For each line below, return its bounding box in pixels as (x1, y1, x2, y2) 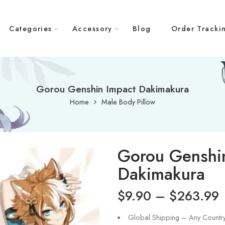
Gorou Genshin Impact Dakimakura (36, 82, 189, 96)
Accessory (72, 23, 113, 34)
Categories (9, 23, 52, 34)
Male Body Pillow (101, 96, 155, 107)
